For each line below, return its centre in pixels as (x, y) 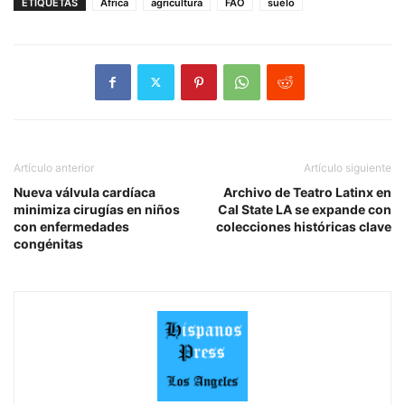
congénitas (48, 243)
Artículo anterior (54, 167)
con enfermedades (71, 226)
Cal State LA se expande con (305, 209)
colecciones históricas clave (304, 226)
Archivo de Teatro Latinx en (307, 192)
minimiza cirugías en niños (97, 209)
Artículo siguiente (348, 167)
